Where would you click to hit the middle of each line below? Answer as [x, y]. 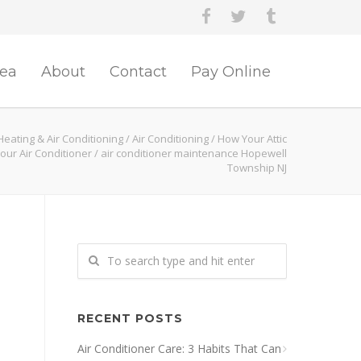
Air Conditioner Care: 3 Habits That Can [179, 349]
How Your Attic [252, 139]
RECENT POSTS [130, 318]
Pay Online [231, 72]
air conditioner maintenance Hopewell [194, 153]
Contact [138, 72]
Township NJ [257, 168]
